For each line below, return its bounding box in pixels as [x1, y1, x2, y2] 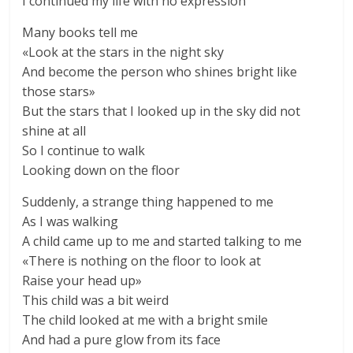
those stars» [22, 83, 96, 100]
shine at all [22, 122, 87, 139]
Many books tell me [22, 24, 139, 41]
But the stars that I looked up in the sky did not [22, 102, 301, 120]
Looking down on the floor [22, 162, 180, 179]
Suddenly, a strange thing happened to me [22, 193, 274, 210]
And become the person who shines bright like [22, 63, 298, 80]
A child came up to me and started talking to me [22, 232, 303, 250]
